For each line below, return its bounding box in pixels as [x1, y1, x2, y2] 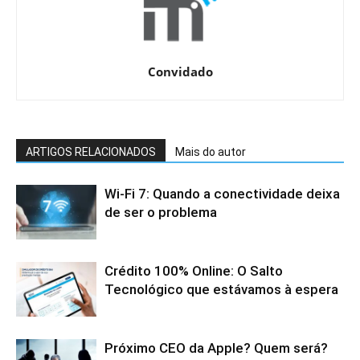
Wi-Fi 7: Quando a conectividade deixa [104, 185, 340, 202]
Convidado [147, 63, 213, 80]
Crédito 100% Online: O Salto [104, 262, 283, 279]
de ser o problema [104, 203, 217, 220]
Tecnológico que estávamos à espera [104, 280, 338, 297]
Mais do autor [175, 145, 246, 158]
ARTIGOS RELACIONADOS [26, 145, 156, 158]
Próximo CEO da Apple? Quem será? [104, 339, 328, 356]
